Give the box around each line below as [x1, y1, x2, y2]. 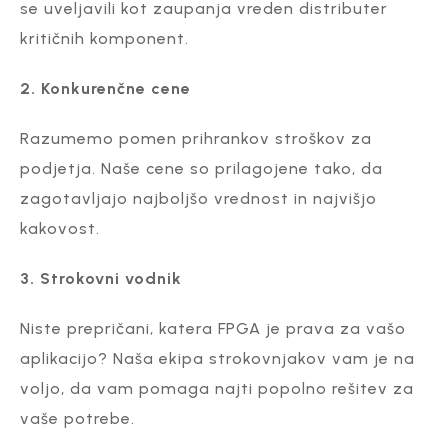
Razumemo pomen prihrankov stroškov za [20, 128, 372, 148]
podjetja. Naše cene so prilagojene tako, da [20, 158, 383, 178]
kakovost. [20, 218, 100, 238]
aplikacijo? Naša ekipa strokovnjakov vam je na [20, 348, 415, 368]
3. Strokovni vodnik [20, 268, 182, 288]
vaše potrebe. [20, 408, 135, 428]
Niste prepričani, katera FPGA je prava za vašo [20, 318, 406, 338]
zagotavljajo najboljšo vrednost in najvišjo [20, 188, 377, 208]
